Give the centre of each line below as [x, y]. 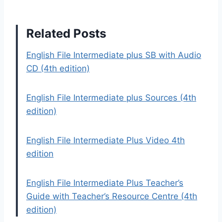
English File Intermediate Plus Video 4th [106, 140]
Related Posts [66, 34]
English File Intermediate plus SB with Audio [114, 55]
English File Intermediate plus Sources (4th [111, 98]
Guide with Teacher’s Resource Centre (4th [112, 196]
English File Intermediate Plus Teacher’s [105, 183]
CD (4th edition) [58, 69]
